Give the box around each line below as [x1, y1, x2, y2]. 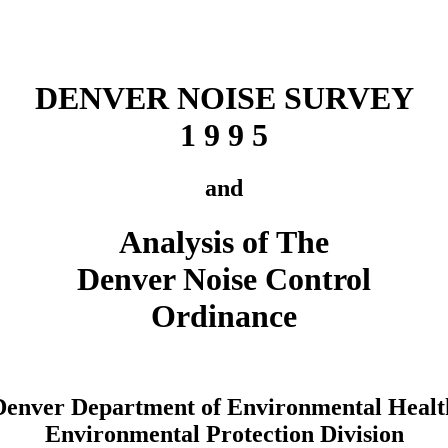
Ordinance [151, 297, 297, 334]
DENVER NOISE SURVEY [34, 79, 414, 116]
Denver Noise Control [77, 260, 371, 297]
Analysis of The [119, 223, 329, 260]
